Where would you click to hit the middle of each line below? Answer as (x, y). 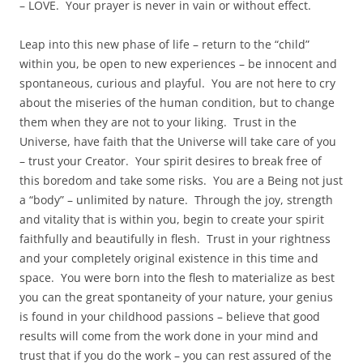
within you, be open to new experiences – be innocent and (178, 64)
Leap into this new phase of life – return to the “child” (164, 44)
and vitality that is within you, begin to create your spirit (172, 219)
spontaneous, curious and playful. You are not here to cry (177, 83)
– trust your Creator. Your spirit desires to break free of (171, 161)
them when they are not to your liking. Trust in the (158, 122)
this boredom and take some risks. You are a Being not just (181, 180)
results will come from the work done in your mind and (169, 336)
